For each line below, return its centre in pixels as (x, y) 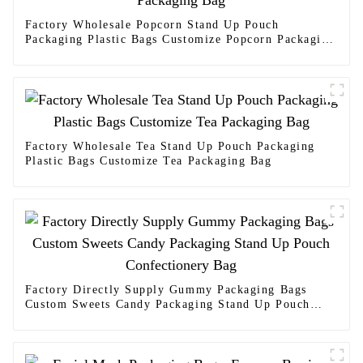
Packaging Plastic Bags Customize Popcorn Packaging (180, 40)
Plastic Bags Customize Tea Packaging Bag (148, 161)
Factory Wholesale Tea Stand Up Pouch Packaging (170, 147)
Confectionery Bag (79, 319)
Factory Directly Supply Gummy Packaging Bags (166, 290)
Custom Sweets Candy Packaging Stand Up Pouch (167, 305)
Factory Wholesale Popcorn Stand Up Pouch (152, 25)
